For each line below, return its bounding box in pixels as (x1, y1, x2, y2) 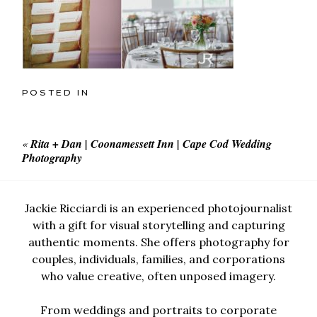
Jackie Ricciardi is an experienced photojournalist (25, 200, 292, 215)
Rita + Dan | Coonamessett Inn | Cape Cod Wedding (30, 136, 272, 152)
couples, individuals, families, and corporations (32, 251, 285, 266)
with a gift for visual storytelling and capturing (32, 217, 285, 232)
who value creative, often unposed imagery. (41, 268, 276, 283)
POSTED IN (22, 88, 91, 98)
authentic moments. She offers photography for (28, 234, 289, 249)
